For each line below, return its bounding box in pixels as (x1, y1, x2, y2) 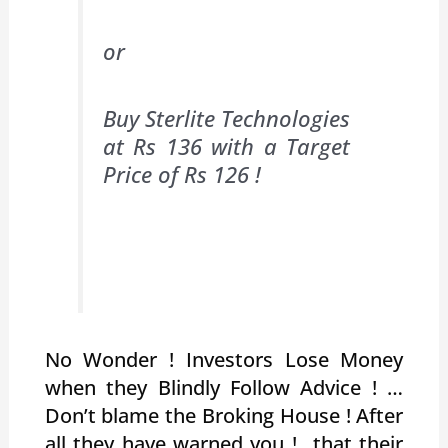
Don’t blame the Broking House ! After (44, 401, 404, 429)
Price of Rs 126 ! (102, 158, 261, 189)
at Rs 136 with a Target (102, 130, 351, 161)
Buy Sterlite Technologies (102, 102, 351, 133)
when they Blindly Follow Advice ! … (44, 373, 404, 401)
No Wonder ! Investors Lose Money (44, 345, 404, 373)
